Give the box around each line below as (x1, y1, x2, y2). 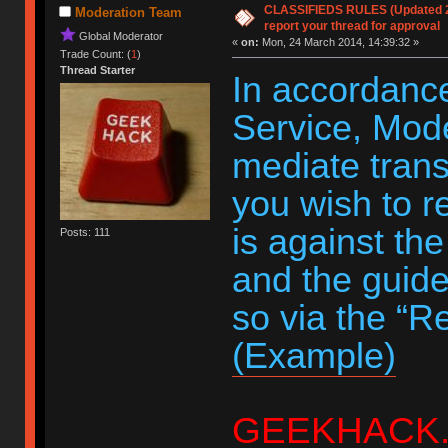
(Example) (231, 335, 396, 376)
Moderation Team (74, 4, 182, 20)
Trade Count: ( (60, 47, 132, 60)
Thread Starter (60, 63, 136, 76)
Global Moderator (79, 29, 164, 42)
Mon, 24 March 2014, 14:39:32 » (258, 35, 419, 48)
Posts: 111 (60, 226, 111, 239)
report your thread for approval (263, 18, 440, 33)
